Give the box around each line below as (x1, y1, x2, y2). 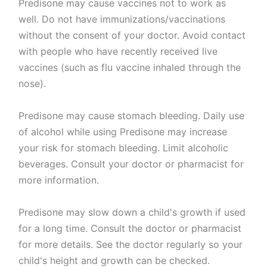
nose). (18, 77, 46, 90)
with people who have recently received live (18, 45, 218, 58)
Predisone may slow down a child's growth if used (18, 206, 246, 219)
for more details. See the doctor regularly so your (18, 238, 243, 251)
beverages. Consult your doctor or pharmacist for (18, 158, 244, 170)
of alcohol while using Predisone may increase (18, 126, 228, 138)
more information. (18, 174, 100, 187)
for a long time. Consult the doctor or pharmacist (18, 222, 242, 235)
